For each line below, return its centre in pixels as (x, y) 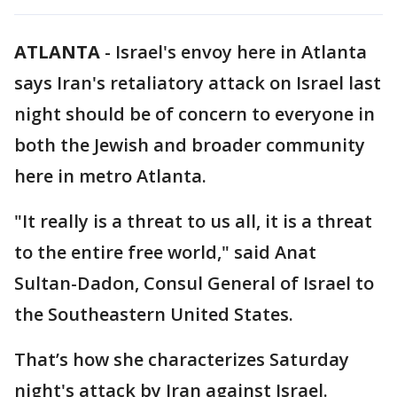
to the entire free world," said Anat (165, 252)
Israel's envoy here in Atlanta (241, 52)
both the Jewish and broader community (190, 145)
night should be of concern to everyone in (195, 114)
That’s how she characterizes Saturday (182, 359)
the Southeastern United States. (154, 314)
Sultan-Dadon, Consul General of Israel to (194, 283)
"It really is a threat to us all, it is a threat (193, 221)
